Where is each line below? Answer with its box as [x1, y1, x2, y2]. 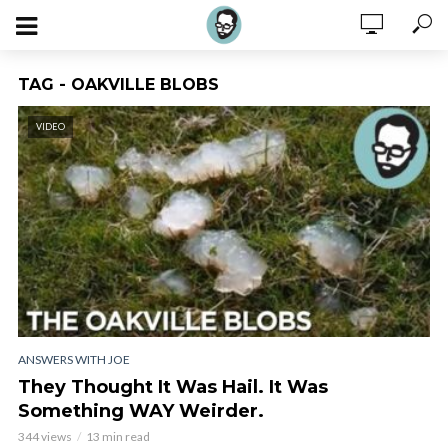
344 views [18, 428, 72, 444]
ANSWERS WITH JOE [18, 351, 130, 367]
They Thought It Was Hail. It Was [18, 375, 328, 398]
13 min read [86, 428, 150, 444]
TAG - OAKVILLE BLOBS [18, 75, 219, 94]
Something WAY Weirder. [18, 399, 264, 422]
